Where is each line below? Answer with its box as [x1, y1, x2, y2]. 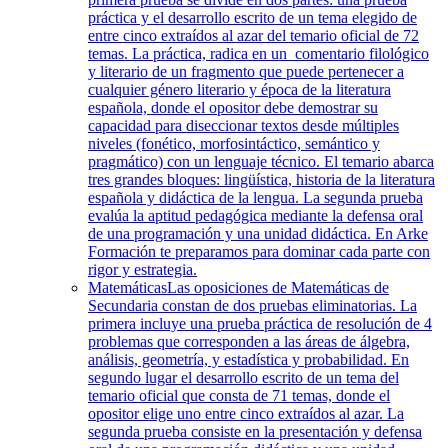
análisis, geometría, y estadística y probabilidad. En [88, 351, 409, 368]
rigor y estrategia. [88, 261, 197, 278]
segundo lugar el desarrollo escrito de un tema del [88, 369, 399, 386]
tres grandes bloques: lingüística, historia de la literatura [88, 171, 435, 188]
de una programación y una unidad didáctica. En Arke [88, 225, 428, 242]
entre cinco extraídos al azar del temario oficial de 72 [88, 27, 419, 44]
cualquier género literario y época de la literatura [88, 81, 391, 98]
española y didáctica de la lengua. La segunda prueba [88, 189, 423, 206]
